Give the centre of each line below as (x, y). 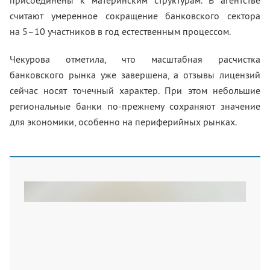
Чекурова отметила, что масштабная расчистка (135, 59)
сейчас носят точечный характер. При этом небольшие (135, 90)
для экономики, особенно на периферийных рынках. (123, 122)
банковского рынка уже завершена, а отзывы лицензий (135, 75)
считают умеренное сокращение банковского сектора (135, 16)
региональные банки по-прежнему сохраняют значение (135, 106)
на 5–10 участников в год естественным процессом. (120, 31)
